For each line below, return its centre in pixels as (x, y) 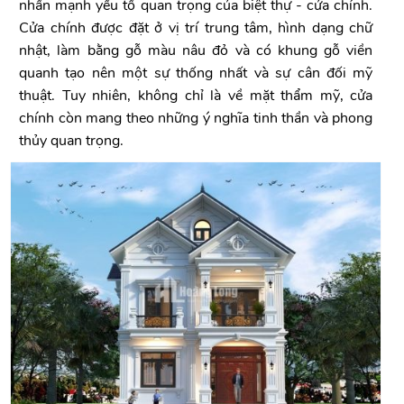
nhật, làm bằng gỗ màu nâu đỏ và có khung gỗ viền (196, 50)
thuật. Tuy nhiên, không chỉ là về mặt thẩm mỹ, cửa (196, 96)
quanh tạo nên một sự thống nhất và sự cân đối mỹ (196, 73)
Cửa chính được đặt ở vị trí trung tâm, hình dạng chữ (196, 28)
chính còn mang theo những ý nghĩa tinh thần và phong (196, 118)
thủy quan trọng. (72, 141)
